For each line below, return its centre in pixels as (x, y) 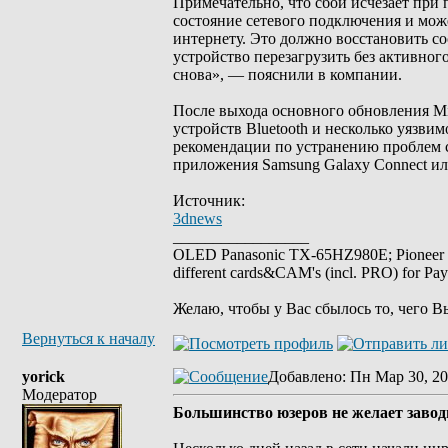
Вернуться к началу (88, 338)
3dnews (197, 218)
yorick (43, 376)
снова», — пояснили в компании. (287, 74)
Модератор (59, 394)
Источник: (209, 200)
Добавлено (305, 376)
